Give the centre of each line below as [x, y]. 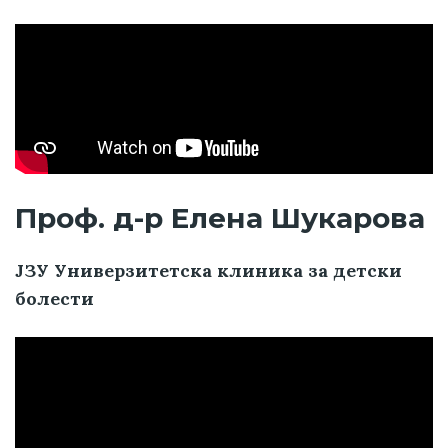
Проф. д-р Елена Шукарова [220, 218]
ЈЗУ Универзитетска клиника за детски [208, 271]
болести [54, 299]
